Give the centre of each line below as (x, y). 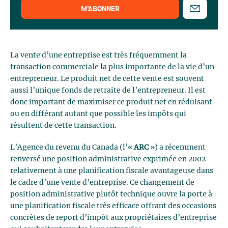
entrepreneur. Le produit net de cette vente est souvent (107, 79)
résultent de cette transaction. (63, 126)
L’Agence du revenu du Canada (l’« (72, 148)
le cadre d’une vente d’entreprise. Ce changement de (102, 183)
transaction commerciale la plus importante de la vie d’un (112, 67)
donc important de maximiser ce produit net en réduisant (111, 102)
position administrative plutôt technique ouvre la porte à (111, 194)
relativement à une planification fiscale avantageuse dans (112, 171)
